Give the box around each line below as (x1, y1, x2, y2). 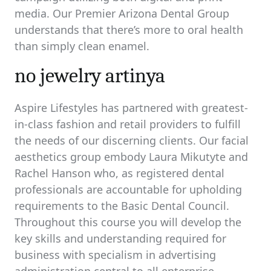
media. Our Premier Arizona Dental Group (15, 6, 229, 21)
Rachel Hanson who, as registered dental (15, 166, 224, 180)
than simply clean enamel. (15, 39, 149, 53)
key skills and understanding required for (15, 231, 226, 246)
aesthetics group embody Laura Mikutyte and (15, 149, 248, 164)
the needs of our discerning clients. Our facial (15, 133, 249, 148)
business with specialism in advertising (15, 247, 216, 262)
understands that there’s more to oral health (15, 22, 243, 37)
